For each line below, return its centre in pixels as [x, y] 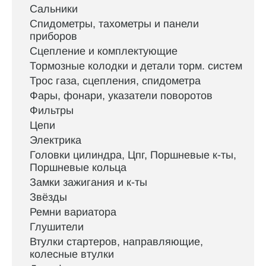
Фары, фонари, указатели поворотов [121, 96]
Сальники [54, 9]
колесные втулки [72, 254]
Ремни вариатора [73, 212]
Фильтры [52, 111]
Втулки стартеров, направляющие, [116, 242]
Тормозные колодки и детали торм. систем [136, 66]
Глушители [57, 227]
